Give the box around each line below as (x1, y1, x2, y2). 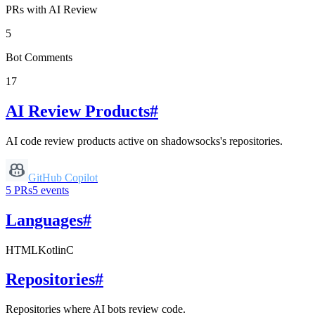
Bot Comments (6, 51, 72, 63)
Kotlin (38, 243, 66, 256)
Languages (6, 210, 83, 229)
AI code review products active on (6, 134, 161, 147)
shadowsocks (161, 134, 220, 147)
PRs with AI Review (6, 3, 98, 15)
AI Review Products (6, 101, 150, 120)
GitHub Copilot (28, 171, 98, 184)
